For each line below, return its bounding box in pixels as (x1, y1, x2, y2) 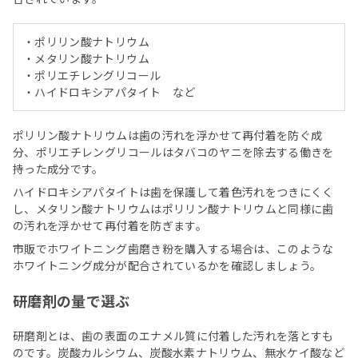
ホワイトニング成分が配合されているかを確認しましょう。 (13, 257, 322, 274)
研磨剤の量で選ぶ (13, 290, 130, 312)
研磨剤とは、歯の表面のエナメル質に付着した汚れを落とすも (13, 328, 334, 344)
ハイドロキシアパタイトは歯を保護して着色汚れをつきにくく (13, 184, 334, 201)
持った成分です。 (13, 161, 104, 177)
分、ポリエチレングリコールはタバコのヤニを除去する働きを (13, 144, 334, 161)
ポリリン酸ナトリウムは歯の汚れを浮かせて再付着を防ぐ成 (13, 127, 323, 144)
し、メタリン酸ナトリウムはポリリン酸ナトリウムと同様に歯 (13, 201, 334, 217)
